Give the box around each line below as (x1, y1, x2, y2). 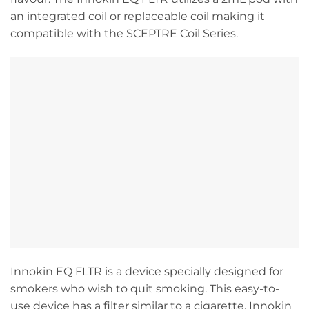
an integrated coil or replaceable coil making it (10, 9, 265, 23)
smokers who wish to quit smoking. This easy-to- (10, 282, 279, 296)
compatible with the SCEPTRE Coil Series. (10, 26, 238, 40)
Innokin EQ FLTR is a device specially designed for (10, 265, 283, 279)
